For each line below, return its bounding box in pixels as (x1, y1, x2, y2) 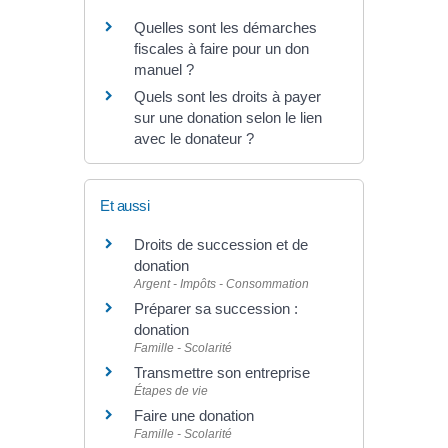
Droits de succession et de (134, 236, 308, 254)
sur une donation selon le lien (134, 109, 322, 127)
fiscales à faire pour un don (134, 40, 309, 58)
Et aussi (100, 197, 149, 215)
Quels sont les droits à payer (134, 88, 321, 106)
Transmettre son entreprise (134, 364, 310, 382)
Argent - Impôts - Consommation (134, 277, 309, 292)
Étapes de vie (134, 384, 208, 399)
